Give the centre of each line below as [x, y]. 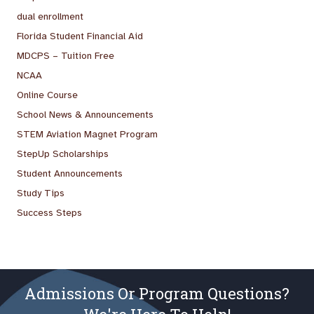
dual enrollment [50, 16]
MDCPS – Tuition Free [66, 55]
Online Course [47, 95]
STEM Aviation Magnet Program [87, 134]
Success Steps [49, 212]
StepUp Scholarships [63, 153]
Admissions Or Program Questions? [157, 293]
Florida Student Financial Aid [80, 36]
